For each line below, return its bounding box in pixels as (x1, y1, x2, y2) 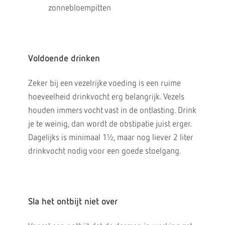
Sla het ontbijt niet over (28, 197, 118, 206)
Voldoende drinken (28, 54, 100, 63)
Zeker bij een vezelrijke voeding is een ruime (28, 79, 181, 88)
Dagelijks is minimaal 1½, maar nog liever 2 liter (28, 134, 193, 142)
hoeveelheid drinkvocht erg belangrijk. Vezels (28, 93, 184, 101)
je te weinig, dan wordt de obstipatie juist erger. (28, 120, 191, 129)
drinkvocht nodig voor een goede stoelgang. (28, 147, 181, 156)
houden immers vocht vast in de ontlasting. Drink (28, 106, 196, 115)
